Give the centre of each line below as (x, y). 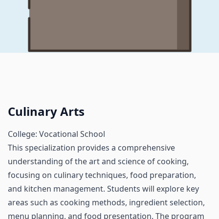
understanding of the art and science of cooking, (98, 161)
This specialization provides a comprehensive (91, 148)
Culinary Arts (46, 111)
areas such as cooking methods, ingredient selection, (106, 202)
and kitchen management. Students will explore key (103, 189)
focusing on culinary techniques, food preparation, (102, 175)
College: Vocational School (56, 134)
